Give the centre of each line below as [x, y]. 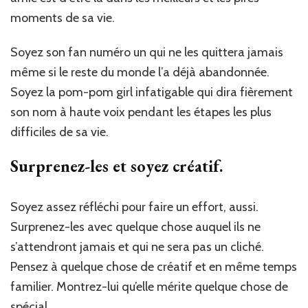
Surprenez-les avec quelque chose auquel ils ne [135, 227]
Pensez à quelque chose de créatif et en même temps [154, 267]
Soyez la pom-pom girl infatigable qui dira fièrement [152, 92]
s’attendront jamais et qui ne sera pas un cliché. [137, 247]
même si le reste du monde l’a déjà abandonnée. [140, 72]
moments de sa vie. [63, 18]
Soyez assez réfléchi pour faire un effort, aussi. [134, 207]
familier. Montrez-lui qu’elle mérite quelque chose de [149, 287]
